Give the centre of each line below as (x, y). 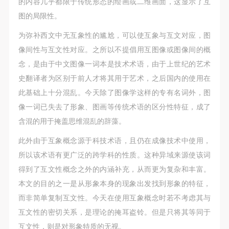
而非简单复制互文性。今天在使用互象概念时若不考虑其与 (114, 198)
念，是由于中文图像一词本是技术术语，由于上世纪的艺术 (114, 64)
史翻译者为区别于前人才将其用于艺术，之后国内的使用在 (114, 78)
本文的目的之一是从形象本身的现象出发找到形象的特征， (114, 184)
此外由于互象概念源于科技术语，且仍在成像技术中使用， (114, 141)
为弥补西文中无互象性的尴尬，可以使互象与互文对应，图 (114, 36)
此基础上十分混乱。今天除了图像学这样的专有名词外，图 (114, 93)
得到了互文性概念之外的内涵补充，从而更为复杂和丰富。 (114, 169)
